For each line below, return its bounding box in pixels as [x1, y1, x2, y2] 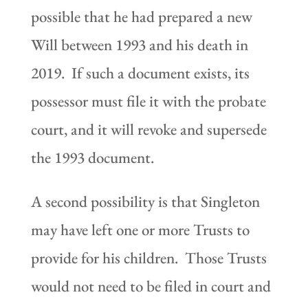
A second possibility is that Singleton [30, 190, 260, 212]
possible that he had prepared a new [30, 5, 252, 27]
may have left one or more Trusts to [30, 219, 250, 240]
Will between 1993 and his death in [30, 34, 248, 55]
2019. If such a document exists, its [30, 62, 250, 83]
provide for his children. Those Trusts [30, 247, 267, 268]
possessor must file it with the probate [30, 90, 266, 111]
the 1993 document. [30, 146, 154, 168]
